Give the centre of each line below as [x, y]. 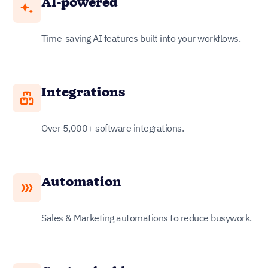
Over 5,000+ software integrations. [112, 128]
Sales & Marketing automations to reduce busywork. [147, 217]
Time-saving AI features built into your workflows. [141, 38]
